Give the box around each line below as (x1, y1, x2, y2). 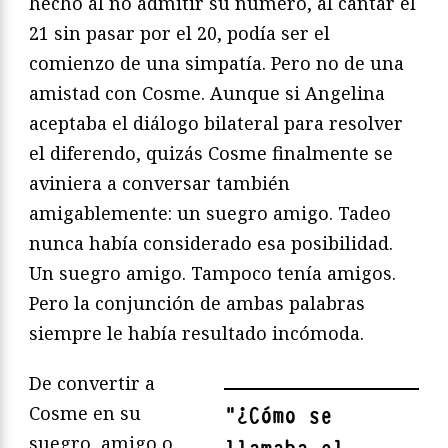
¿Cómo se (236, 402, 332, 432)
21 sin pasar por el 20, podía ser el (29, 21, 330, 46)
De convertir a (29, 371, 155, 396)
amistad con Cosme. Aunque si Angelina (29, 81, 385, 106)
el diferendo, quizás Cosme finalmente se (29, 141, 393, 166)
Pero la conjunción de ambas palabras (29, 291, 365, 316)
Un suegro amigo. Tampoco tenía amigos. (29, 261, 396, 286)
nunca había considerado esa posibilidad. (29, 231, 393, 256)
